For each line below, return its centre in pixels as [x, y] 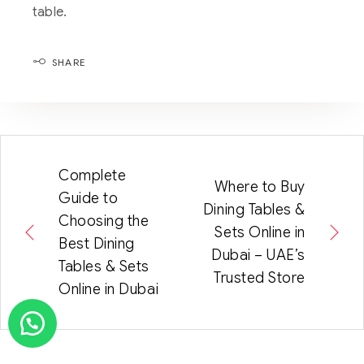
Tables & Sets [104, 267]
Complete [93, 176]
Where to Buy [260, 187]
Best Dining [97, 244]
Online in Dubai [109, 290]
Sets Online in [260, 233]
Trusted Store [259, 278]
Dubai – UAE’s [258, 256]
